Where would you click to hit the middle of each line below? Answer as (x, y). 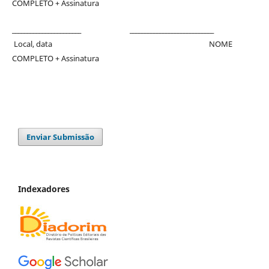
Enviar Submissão (61, 137)
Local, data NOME (122, 44)
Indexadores (44, 189)
